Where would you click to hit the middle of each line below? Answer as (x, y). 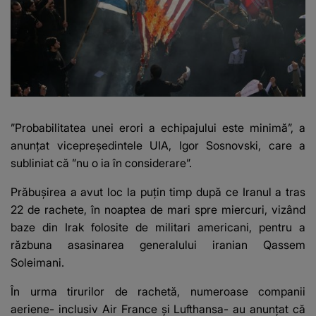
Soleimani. (37, 263)
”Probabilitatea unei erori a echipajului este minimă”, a (158, 128)
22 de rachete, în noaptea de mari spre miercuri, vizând (158, 210)
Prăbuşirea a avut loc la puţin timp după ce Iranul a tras (158, 192)
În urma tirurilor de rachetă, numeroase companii (158, 292)
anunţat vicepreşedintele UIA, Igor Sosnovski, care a (158, 146)
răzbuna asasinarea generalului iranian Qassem (158, 245)
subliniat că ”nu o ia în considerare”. (101, 163)
